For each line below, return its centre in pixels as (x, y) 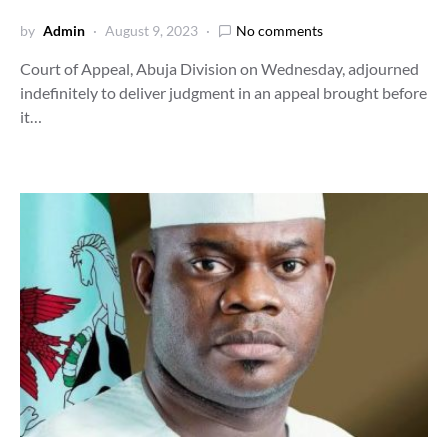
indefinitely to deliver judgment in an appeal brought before (223, 92)
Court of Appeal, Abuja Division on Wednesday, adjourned (219, 68)
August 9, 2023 (151, 30)
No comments (279, 30)
